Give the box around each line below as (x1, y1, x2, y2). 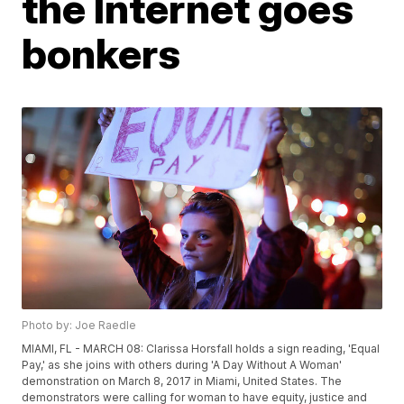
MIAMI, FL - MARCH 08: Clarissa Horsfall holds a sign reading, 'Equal (22, 342, 381, 356)
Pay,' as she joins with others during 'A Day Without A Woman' (22, 358, 343, 372)
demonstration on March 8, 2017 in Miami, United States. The (22, 374, 343, 389)
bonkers (22, 27, 181, 78)
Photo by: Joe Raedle (22, 318, 137, 333)
